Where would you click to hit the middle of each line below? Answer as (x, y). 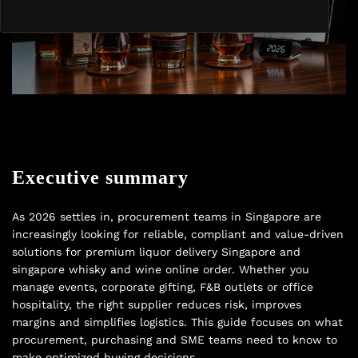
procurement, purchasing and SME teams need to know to (175, 340)
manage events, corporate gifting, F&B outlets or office (163, 287)
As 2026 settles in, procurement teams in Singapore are (167, 217)
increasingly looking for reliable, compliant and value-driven (178, 235)
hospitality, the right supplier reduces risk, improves (157, 305)
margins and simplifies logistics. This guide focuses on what (177, 322)
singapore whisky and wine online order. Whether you (161, 270)
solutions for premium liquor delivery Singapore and (156, 252)
